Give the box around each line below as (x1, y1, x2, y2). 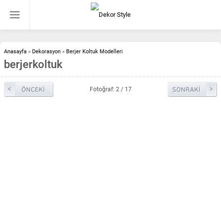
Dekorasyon (32, 48, 61, 55)
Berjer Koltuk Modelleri (66, 48, 123, 55)
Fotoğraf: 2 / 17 (89, 86, 132, 93)
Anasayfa (4, 48, 27, 55)
